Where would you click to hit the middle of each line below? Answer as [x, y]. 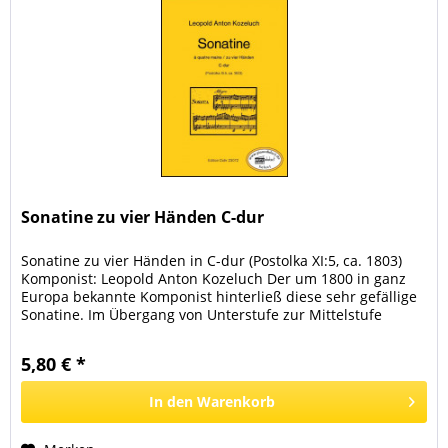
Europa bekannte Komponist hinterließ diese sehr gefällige [219, 297]
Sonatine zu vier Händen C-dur [143, 217]
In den [171, 402]
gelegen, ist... [65, 333]
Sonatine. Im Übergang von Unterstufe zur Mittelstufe [202, 315]
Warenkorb [236, 402]
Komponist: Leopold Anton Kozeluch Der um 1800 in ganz [214, 279]
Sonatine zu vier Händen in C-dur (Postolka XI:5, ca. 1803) [212, 261]
